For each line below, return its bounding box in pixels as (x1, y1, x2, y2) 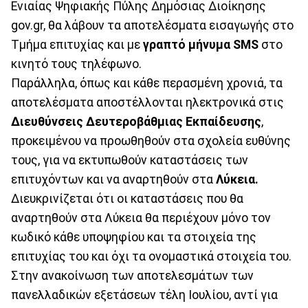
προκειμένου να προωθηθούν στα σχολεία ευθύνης (11, 133, 291, 148)
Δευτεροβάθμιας (86, 114, 183, 129)
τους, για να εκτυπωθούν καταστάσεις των (11, 153, 248, 167)
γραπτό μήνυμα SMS (143, 37, 258, 52)
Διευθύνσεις (11, 114, 83, 129)
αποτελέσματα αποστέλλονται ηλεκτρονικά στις (11, 95, 284, 109)
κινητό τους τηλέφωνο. (11, 56, 142, 71)
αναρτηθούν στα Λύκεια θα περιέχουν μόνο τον (11, 210, 271, 225)
